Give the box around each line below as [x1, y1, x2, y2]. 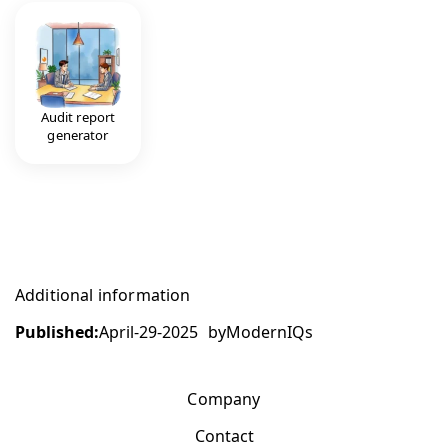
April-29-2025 [99, 320, 198, 343]
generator [47, 125, 109, 144]
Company [187, 387, 261, 410]
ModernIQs [226, 320, 313, 343]
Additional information [15, 283, 191, 306]
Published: [15, 320, 99, 343]
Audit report [40, 107, 116, 126]
